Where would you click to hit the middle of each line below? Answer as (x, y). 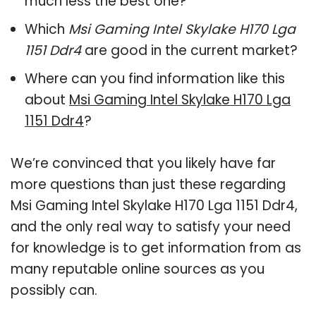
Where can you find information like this (155, 78)
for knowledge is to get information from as (156, 248)
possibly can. (54, 290)
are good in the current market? (189, 50)
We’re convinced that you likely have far (143, 163)
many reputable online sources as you (138, 269)
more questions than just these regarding (148, 184)
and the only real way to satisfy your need (151, 226)
